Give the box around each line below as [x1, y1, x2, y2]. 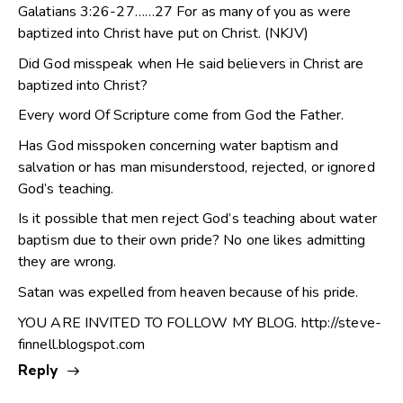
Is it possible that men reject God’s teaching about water [18, 209, 377, 229]
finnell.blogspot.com [18, 334, 145, 354]
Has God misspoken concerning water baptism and [18, 135, 338, 156]
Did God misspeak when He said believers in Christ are [18, 53, 364, 74]
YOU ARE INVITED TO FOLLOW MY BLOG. [18, 312, 301, 333]
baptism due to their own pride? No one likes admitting [18, 230, 366, 251]
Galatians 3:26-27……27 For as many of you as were [18, 2, 351, 22]
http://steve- [300, 312, 381, 333]
